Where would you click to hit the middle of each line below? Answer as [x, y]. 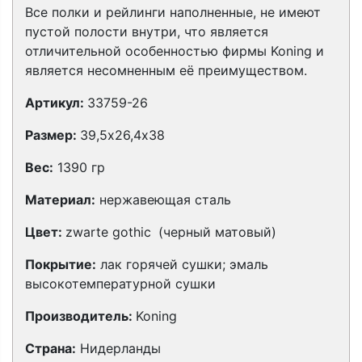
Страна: [51, 348]
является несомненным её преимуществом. [166, 70]
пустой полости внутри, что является [147, 32]
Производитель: [80, 316]
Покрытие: [61, 264]
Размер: [53, 135]
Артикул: [56, 103]
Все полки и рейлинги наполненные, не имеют [173, 12]
